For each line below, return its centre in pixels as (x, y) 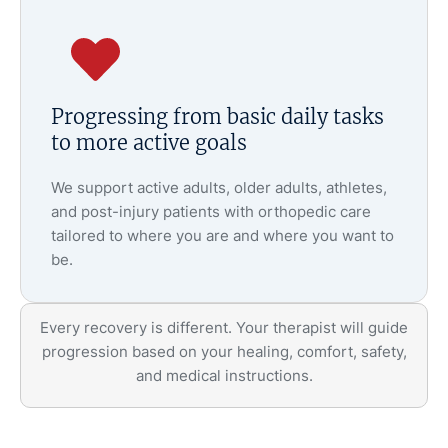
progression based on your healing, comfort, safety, (224, 352)
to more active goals (149, 143)
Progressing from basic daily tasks (217, 117)
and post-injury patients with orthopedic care (211, 212)
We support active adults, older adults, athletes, (219, 188)
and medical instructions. (224, 376)
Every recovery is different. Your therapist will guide (224, 328)
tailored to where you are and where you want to (222, 236)
